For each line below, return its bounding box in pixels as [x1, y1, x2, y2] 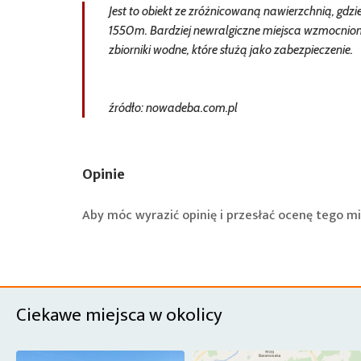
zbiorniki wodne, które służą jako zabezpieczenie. [109, 42, 353, 57]
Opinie [82, 166, 125, 182]
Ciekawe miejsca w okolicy [16, 300, 222, 330]
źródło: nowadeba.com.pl [109, 100, 238, 115]
